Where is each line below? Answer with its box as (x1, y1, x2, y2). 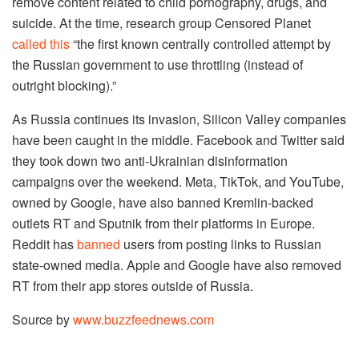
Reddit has (12, 234, 77, 253)
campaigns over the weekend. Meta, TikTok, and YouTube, (12, 171, 344, 191)
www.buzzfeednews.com (73, 309, 214, 329)
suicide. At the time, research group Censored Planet (12, 13, 311, 32)
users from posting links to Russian (120, 234, 321, 253)
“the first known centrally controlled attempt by (70, 34, 331, 53)
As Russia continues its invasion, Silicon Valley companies (12, 109, 346, 128)
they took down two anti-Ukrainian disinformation (12, 151, 288, 170)
